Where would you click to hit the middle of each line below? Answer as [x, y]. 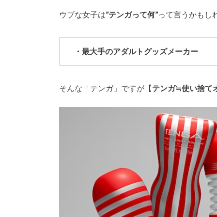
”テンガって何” [132, 14]
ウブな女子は [82, 14]
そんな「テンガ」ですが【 [106, 88]
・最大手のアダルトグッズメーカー [136, 51]
